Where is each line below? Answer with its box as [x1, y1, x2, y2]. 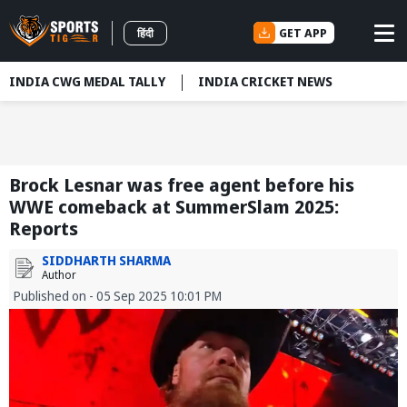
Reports [9, 216, 78, 242]
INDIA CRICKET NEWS [198, 73, 333, 90]
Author [42, 267, 76, 283]
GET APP [279, 24, 327, 41]
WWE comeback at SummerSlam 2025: [9, 194, 339, 220]
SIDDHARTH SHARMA [42, 252, 171, 270]
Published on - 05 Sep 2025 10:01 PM [14, 287, 222, 305]
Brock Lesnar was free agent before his [9, 173, 354, 198]
